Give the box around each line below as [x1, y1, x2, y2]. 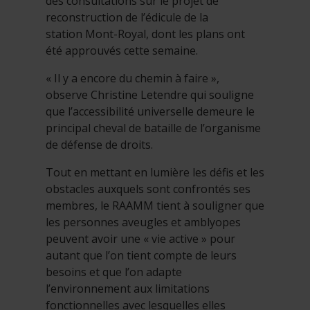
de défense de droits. [46, 137, 153, 153]
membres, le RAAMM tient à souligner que [46, 198, 264, 214]
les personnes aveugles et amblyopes [46, 215, 241, 230]
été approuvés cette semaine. [46, 43, 198, 59]
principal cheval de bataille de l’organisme [46, 120, 261, 136]
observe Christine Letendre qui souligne [46, 87, 254, 103]
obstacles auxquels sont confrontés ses [46, 181, 250, 197]
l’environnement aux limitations [46, 281, 210, 297]
